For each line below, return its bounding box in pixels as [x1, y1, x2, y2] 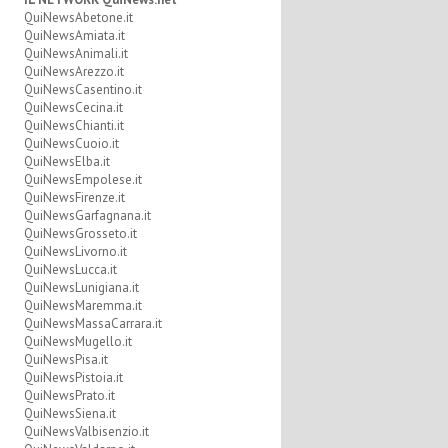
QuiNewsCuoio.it [23, 135, 119, 152]
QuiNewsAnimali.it [23, 45, 128, 62]
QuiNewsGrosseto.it [23, 225, 137, 242]
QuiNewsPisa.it [23, 351, 108, 368]
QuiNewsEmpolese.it [23, 171, 142, 188]
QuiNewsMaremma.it [23, 297, 142, 314]
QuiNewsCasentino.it [23, 81, 142, 98]
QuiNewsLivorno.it [23, 243, 127, 260]
